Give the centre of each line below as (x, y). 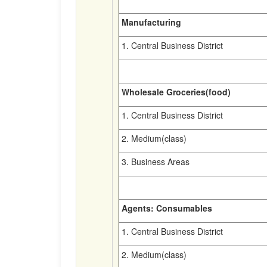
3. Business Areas (154, 162)
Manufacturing (150, 22)
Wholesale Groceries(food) (175, 92)
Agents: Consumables (166, 208)
